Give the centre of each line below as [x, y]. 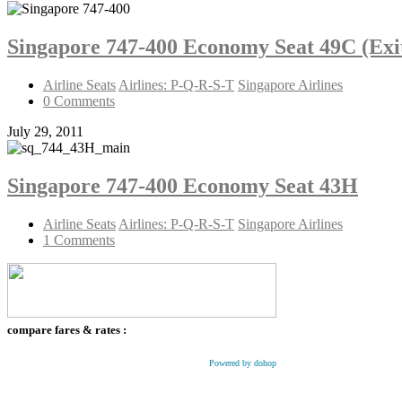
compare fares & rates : [67, 329]
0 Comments [79, 100]
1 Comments [79, 240]
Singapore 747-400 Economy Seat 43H [183, 185]
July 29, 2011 [45, 131]
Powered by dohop [243, 363]
